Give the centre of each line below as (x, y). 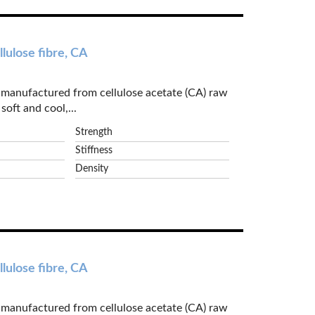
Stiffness (94, 150)
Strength (94, 132)
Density (92, 169)
